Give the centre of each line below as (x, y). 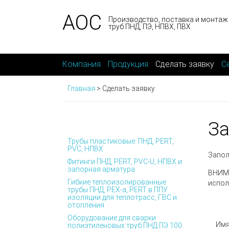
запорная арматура (101, 169)
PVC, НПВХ (85, 149)
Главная (81, 88)
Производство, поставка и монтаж (168, 19)
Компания (82, 64)
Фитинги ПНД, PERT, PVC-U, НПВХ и (125, 162)
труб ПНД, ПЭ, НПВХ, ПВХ (150, 27)
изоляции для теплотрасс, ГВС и (122, 197)
